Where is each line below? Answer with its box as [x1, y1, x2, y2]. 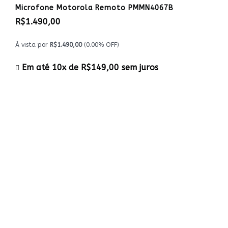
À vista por [15, 41, 50, 48]
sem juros [119, 63, 158, 72]
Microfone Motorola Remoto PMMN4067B [15, 4, 174, 12]
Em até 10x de [19, 63, 81, 72]
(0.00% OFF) [82, 41, 119, 48]
